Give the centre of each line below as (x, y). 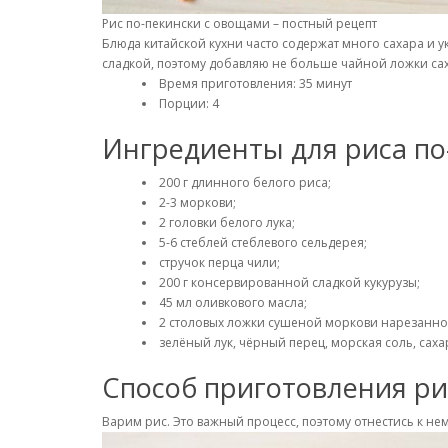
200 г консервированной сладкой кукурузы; (289, 282)
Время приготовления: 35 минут (255, 83)
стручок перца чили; (219, 262)
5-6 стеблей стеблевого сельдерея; (263, 242)
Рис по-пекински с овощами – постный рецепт (239, 23)
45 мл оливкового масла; (233, 302)
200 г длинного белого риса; (245, 182)
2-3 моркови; (197, 202)
